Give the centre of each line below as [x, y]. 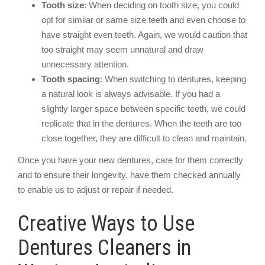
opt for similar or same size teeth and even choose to [143, 20]
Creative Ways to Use [106, 224]
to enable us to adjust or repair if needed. [96, 190]
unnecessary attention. [85, 64]
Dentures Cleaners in [104, 248]
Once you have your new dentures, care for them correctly [130, 160]
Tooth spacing [71, 79]
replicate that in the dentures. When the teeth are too [141, 123]
